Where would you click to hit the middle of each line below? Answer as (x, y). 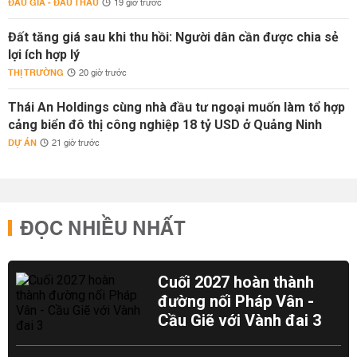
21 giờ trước (76, 143)
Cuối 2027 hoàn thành (236, 282)
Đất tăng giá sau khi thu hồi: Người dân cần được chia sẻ (173, 37)
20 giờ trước (103, 73)
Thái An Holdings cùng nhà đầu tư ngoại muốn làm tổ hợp (177, 107)
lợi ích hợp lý (44, 55)
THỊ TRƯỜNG (36, 73)
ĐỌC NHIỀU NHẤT (103, 229)
